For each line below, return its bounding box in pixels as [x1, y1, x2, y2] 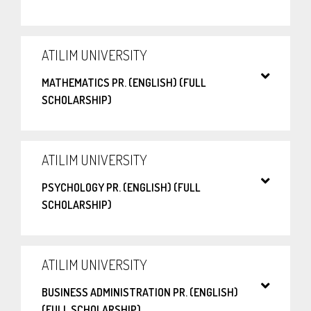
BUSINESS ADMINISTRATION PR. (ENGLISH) [42, 285, 238, 300]
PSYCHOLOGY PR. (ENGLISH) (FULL [42, 180, 201, 195]
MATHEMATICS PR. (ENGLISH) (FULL [42, 76, 206, 90]
